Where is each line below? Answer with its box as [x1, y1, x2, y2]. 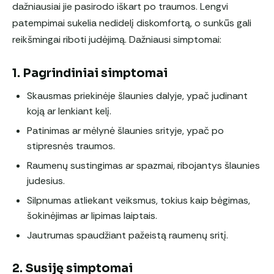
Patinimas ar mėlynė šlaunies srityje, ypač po [27, 124, 224, 137]
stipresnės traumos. [27, 139, 115, 152]
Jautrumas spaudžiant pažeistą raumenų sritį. [27, 228, 228, 242]
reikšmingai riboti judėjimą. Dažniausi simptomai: [12, 32, 221, 46]
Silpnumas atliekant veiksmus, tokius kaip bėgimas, [27, 193, 250, 207]
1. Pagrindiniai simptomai [12, 65, 168, 81]
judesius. [27, 174, 65, 187]
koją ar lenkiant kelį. [27, 104, 111, 117]
